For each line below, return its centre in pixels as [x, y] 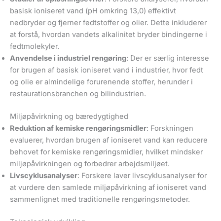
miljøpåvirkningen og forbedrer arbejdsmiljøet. [90, 164]
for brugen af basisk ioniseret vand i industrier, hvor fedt [107, 70]
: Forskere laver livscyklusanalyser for [142, 175]
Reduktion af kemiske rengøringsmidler [78, 128]
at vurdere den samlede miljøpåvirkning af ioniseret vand [108, 187]
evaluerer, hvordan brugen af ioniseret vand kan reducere [109, 140]
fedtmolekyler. [35, 46]
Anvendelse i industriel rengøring [68, 58]
